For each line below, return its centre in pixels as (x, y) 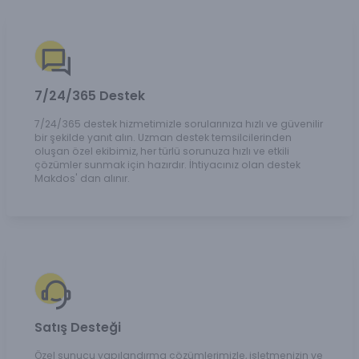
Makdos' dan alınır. (82, 178)
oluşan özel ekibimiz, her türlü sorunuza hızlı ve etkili (162, 151)
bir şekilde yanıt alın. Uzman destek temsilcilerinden (163, 137)
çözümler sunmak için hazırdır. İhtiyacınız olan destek (167, 164)
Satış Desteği (78, 328)
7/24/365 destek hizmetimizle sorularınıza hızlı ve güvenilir (179, 123)
